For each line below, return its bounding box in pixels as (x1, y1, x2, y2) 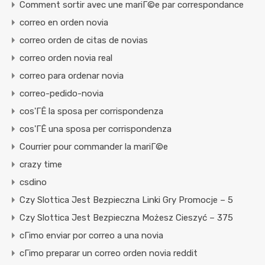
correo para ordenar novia (20, 70, 124, 82)
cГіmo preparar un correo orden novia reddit (20, 248, 198, 259)
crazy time (20, 159, 62, 170)
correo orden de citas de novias (20, 35, 148, 46)
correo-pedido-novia (20, 88, 104, 99)
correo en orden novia (20, 17, 108, 28)
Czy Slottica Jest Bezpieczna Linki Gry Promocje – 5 (20, 195, 233, 206)
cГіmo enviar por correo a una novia (20, 230, 163, 241)
